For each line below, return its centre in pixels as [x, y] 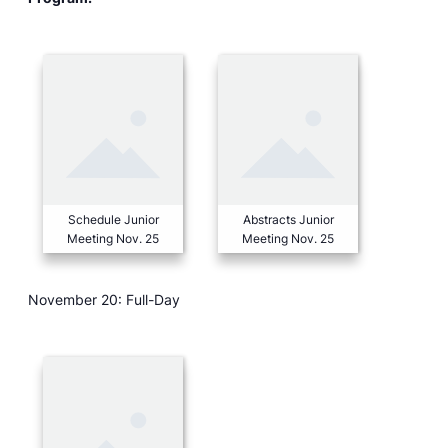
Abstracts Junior [288, 219]
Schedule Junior [113, 219]
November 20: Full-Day [104, 299]
